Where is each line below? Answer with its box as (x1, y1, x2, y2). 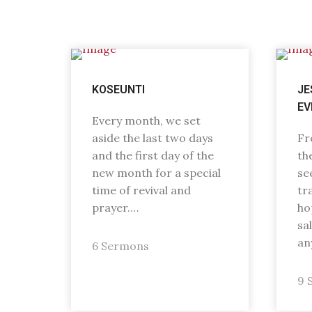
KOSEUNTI (92, 83, 145, 96)
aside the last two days (92, 131, 213, 145)
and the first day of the (92, 148, 214, 162)
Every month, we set (92, 114, 201, 127)
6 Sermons (92, 239, 149, 253)
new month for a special (92, 166, 221, 180)
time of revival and (92, 183, 191, 197)
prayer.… (92, 201, 139, 214)
